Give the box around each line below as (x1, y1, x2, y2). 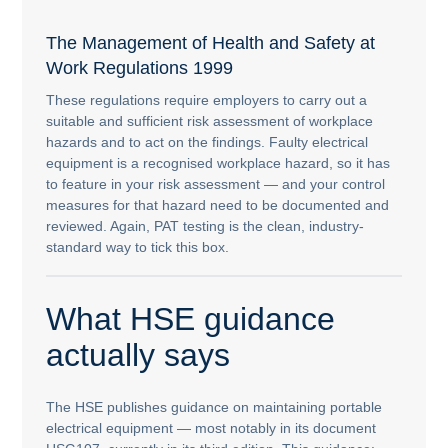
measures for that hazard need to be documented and (46, 196, 390, 213)
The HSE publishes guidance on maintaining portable (46, 399, 383, 416)
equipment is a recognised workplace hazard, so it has (46, 154, 391, 171)
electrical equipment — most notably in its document (46, 420, 377, 437)
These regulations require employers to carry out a (46, 91, 368, 108)
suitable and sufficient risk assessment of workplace (46, 112, 374, 129)
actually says (46, 337, 231, 374)
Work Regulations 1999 (46, 57, 234, 79)
